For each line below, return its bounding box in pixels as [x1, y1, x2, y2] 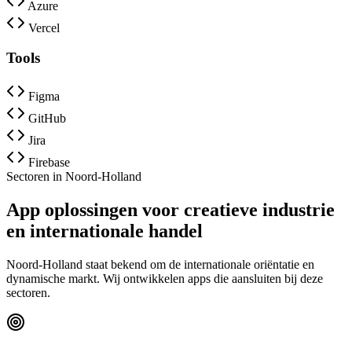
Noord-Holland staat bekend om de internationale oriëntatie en [6, 257, 314, 271]
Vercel [28, 20, 60, 35]
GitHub [28, 112, 66, 126]
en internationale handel [6, 220, 203, 241]
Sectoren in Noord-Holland [6, 170, 141, 184]
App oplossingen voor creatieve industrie [6, 199, 335, 220]
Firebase [28, 156, 70, 170]
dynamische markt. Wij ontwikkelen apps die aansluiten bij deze [6, 271, 323, 285]
